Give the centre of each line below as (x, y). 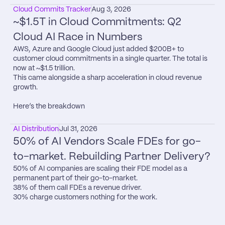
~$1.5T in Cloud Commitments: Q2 (97, 22)
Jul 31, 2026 (78, 129)
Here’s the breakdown (49, 106)
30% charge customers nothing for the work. (85, 197)
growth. (25, 87)
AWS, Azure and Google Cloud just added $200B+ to (98, 49)
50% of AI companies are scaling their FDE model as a (100, 168)
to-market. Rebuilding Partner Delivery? (112, 156)
